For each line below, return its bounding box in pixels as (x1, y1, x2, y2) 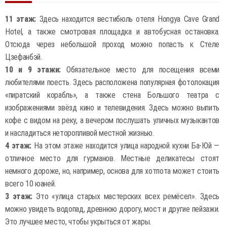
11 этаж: (5, 14, 36, 24)
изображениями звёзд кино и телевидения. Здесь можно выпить (5, 103, 219, 112)
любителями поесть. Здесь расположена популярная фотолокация (5, 78, 219, 87)
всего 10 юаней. (5, 179, 56, 188)
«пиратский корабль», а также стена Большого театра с (5, 90, 219, 100)
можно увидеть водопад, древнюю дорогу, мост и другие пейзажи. (5, 204, 219, 214)
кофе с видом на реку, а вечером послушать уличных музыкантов (5, 116, 219, 125)
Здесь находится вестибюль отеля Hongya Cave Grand (36, 14, 219, 24)
